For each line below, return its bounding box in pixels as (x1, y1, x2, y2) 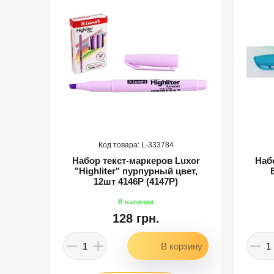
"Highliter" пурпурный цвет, (74, 166, 198, 176)
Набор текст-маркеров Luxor (72, 155, 200, 166)
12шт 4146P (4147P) (94, 176, 178, 187)
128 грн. (112, 212, 160, 225)
